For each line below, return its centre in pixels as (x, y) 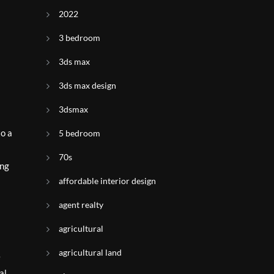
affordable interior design (107, 181)
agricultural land (90, 252)
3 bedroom (80, 38)
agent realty (81, 205)
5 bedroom (80, 133)
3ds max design (87, 85)
